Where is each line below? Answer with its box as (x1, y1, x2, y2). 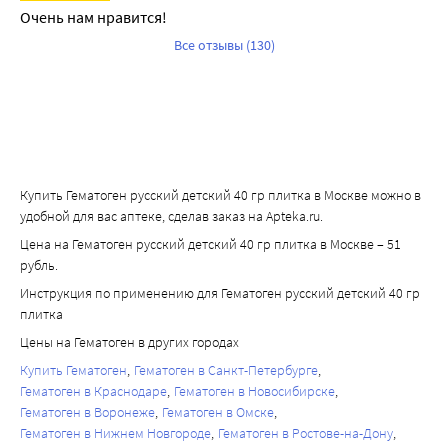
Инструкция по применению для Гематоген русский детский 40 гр (20, 284, 420, 303)
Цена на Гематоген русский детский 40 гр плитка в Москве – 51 (20, 235, 401, 254)
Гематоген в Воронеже (20, 403, 155, 422)
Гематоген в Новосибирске (174, 382, 335, 401)
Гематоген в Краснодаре (20, 382, 167, 401)
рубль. (20, 256, 58, 275)
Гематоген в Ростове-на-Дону (218, 424, 393, 443)
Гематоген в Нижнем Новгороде (20, 424, 211, 443)
